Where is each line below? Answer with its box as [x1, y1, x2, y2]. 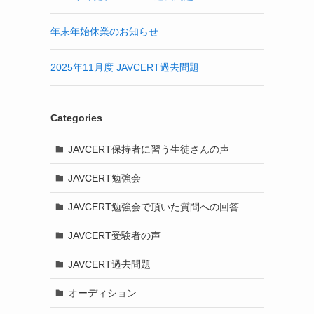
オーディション [67, 287, 137, 299]
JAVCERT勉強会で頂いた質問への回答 [67, 200, 239, 212]
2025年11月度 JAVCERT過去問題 [50, 62, 199, 73]
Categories [50, 112, 102, 123]
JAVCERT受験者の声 [67, 229, 161, 241]
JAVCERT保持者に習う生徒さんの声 [67, 143, 229, 155]
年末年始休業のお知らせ [50, 26, 158, 37]
